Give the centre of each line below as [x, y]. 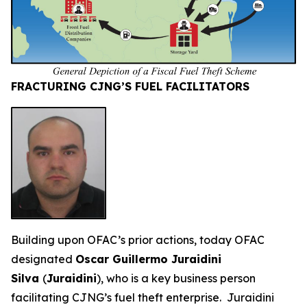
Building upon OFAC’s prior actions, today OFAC [138, 240]
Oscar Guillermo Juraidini [148, 259]
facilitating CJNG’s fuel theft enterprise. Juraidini [143, 298]
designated [43, 259]
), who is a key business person [176, 279]
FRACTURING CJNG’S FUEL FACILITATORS [130, 86]
